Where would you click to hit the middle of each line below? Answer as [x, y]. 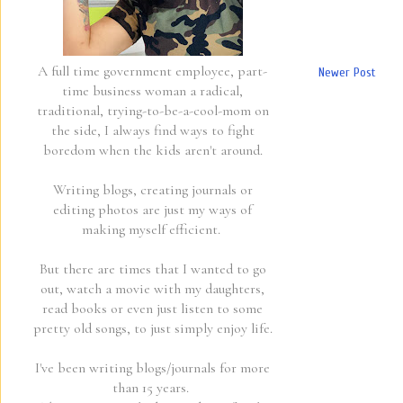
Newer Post [347, 72]
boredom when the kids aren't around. [152, 150]
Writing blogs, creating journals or [152, 189]
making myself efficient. [152, 229]
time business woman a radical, [152, 90]
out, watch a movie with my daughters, [152, 288]
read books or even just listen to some [152, 308]
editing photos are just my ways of [152, 209]
